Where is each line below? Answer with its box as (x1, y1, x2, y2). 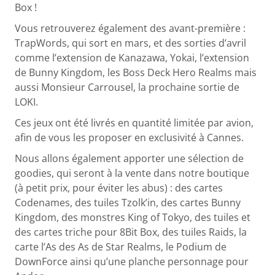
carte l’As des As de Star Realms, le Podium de (15, 239, 227, 254)
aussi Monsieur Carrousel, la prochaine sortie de (15, 80, 240, 94)
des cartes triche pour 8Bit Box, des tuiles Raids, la (15, 225, 247, 239)
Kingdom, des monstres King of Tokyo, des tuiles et (15, 210, 251, 224)
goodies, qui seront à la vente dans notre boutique (15, 166, 250, 180)
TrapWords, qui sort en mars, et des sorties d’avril (15, 36, 247, 50)
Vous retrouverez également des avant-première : (15, 21, 246, 35)
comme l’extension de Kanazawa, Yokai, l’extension (15, 50, 250, 64)
